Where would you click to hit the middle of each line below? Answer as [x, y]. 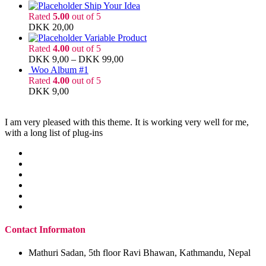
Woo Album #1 [60, 69]
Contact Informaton [45, 230]
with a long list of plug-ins [54, 132]
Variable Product [115, 37]
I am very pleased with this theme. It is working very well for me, [127, 122]
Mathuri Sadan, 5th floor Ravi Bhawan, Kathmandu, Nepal [140, 253]
